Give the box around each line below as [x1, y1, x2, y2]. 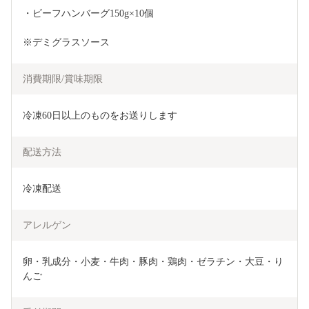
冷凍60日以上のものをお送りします [23, 110, 177, 121]
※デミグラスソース [23, 37, 110, 48]
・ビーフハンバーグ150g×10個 [23, 8, 154, 19]
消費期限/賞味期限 [23, 74, 103, 85]
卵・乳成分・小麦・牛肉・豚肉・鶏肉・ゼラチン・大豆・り [23, 257, 283, 268]
